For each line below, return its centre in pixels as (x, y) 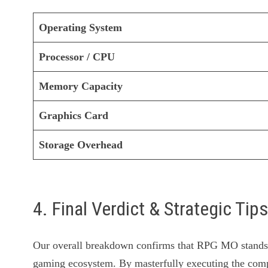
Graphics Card (74, 116)
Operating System (81, 28)
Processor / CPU (77, 57)
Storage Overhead (81, 145)
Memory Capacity (81, 86)
